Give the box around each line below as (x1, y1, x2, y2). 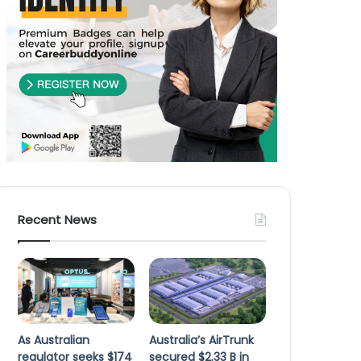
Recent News (18, 211, 98, 228)
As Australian (18, 331, 90, 348)
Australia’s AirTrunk (149, 331, 255, 348)
